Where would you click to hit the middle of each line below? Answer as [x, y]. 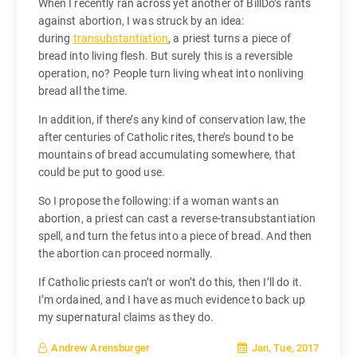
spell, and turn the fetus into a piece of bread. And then [175, 236]
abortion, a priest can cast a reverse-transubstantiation [177, 219]
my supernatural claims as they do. [126, 318]
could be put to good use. [102, 173]
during [55, 39]
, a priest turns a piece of [229, 39]
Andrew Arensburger [100, 348]
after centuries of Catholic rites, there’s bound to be [166, 137]
